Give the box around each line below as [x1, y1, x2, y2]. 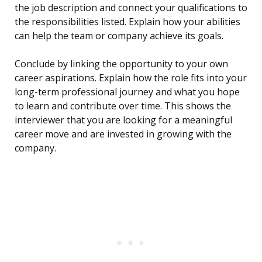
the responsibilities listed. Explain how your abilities [15, 15, 240, 29]
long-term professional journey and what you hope [15, 85, 240, 99]
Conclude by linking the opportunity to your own [15, 57, 228, 71]
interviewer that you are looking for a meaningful [15, 113, 232, 127]
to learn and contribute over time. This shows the [15, 99, 231, 113]
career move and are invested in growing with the [15, 127, 232, 141]
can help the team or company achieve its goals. [15, 29, 223, 43]
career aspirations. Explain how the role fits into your [15, 71, 247, 85]
